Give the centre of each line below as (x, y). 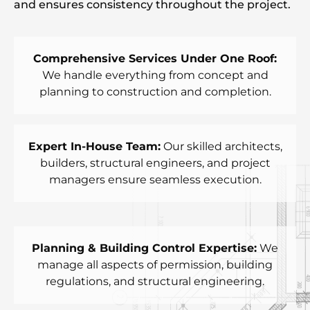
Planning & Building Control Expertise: (144, 248)
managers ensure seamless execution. (155, 180)
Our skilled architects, (221, 147)
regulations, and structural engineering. (155, 282)
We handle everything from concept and (155, 75)
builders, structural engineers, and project (155, 163)
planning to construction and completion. (155, 92)
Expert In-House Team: (94, 147)
